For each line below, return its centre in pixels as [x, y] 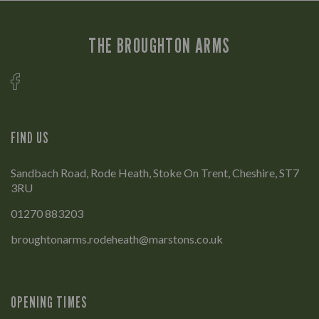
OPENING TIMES [49, 302]
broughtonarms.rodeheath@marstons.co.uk [117, 239]
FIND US [30, 137]
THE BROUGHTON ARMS [159, 46]
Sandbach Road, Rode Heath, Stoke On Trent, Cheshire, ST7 [155, 172]
